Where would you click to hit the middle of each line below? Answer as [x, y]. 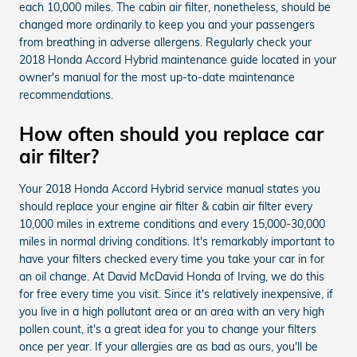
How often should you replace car [171, 133]
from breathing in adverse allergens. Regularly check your [165, 42]
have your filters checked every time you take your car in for [172, 259]
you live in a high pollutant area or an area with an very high [172, 311]
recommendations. [66, 94]
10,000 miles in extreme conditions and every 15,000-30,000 [172, 224]
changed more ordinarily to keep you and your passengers [167, 24]
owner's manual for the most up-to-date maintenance [157, 77]
